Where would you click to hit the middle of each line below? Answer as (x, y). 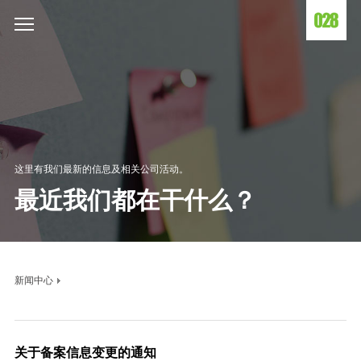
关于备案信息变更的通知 (85, 353)
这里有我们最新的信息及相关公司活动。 (101, 169)
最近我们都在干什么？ (135, 200)
